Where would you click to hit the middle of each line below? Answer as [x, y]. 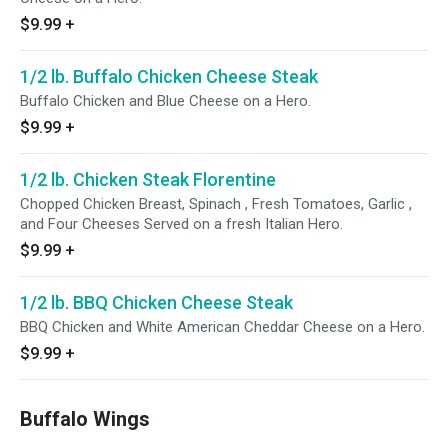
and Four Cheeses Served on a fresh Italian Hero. [181, 224]
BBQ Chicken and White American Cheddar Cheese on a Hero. [222, 327]
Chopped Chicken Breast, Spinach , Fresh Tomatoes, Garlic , [216, 204]
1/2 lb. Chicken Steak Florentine [148, 179]
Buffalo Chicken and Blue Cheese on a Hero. [165, 101]
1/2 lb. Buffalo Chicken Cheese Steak [169, 76]
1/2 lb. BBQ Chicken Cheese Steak [156, 302]
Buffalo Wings [85, 419]
